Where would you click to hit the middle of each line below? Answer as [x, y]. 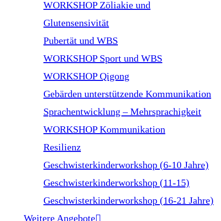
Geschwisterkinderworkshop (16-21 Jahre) [129, 200]
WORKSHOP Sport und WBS [103, 58]
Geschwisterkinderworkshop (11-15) [116, 183]
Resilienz [62, 147]
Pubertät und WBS [81, 40]
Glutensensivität [76, 23]
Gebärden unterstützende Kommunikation [127, 94]
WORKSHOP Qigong [86, 76]
